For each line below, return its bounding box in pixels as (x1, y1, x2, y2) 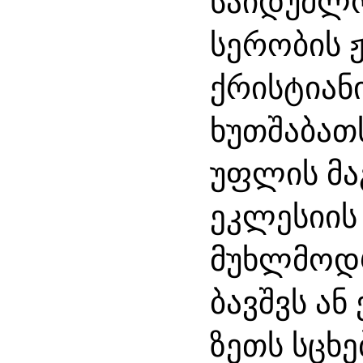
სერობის (210, 22, 341, 66)
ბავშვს (210, 280, 307, 323)
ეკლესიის (210, 194, 357, 237)
